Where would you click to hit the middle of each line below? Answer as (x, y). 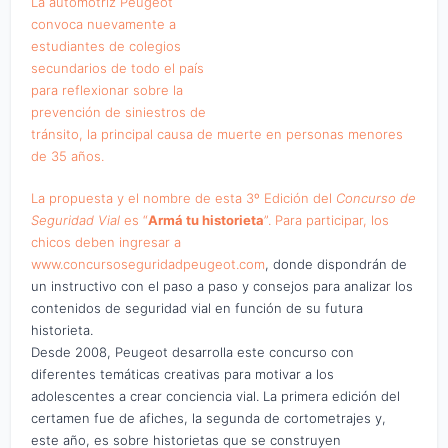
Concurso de (374, 197)
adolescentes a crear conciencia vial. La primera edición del (216, 395)
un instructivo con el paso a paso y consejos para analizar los (222, 285)
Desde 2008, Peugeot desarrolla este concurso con (193, 351)
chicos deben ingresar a (106, 241)
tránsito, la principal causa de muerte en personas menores (217, 133)
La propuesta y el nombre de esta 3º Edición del (182, 197)
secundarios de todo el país (118, 67)
